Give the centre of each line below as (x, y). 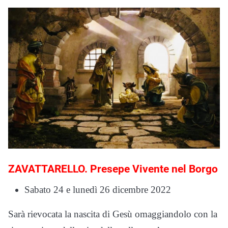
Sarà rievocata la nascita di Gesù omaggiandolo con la (113, 214)
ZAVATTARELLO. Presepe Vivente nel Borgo (113, 169)
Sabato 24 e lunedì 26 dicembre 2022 (98, 190)
